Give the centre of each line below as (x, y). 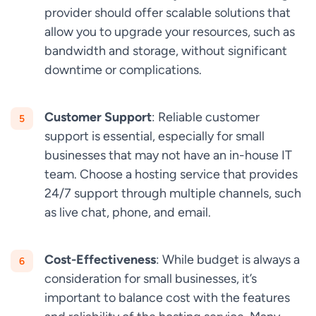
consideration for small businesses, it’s (151, 279)
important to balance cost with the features (167, 298)
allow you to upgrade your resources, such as (170, 32)
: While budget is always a (228, 260)
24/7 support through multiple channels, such (173, 193)
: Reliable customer (206, 117)
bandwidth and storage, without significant (166, 51)
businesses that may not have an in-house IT (168, 155)
